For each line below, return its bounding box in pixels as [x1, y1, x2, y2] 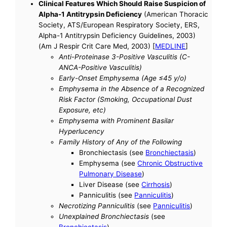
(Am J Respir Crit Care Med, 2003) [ [39, 42, 156, 51]
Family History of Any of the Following [59, 138, 182, 146]
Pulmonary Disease [79, 170, 142, 178]
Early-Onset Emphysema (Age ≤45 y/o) [59, 74, 187, 83]
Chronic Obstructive [137, 159, 203, 168]
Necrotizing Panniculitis [59, 202, 135, 210]
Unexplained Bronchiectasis [59, 212, 149, 221]
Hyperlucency [59, 127, 105, 136]
